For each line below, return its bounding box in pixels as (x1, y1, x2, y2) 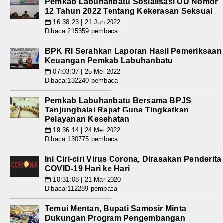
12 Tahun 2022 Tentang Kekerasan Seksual (45, 7, 213, 16)
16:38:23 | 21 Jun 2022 (51, 18, 121, 26)
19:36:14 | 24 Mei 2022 (51, 126, 121, 134)
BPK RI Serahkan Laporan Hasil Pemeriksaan (45, 47, 222, 56)
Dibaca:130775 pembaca (45, 135, 118, 143)
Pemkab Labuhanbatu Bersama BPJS (45, 96, 192, 105)
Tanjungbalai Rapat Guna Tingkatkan (45, 106, 189, 114)
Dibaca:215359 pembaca (45, 27, 118, 35)
